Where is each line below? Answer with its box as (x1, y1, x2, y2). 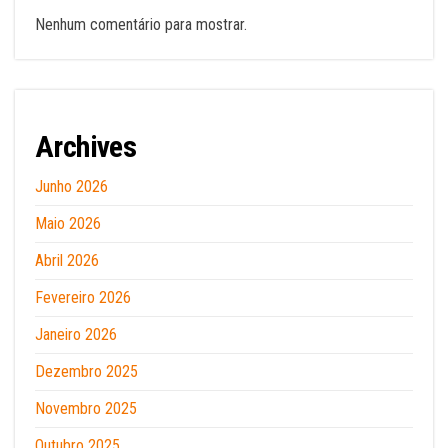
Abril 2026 (35, 251, 99, 270)
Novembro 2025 (35, 399, 137, 418)
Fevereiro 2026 (35, 288, 131, 307)
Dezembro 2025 (35, 362, 138, 381)
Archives (35, 129, 137, 164)
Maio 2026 (35, 214, 101, 233)
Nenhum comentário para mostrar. (35, 15, 247, 34)
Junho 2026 (35, 177, 108, 196)
